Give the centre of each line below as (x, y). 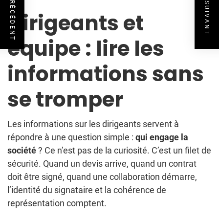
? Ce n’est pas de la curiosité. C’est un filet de (124, 151)
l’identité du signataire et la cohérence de (87, 190)
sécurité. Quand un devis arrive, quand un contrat (102, 164)
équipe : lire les (86, 49)
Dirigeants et (76, 23)
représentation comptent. (57, 203)
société (22, 151)
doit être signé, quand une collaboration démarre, (102, 177)
